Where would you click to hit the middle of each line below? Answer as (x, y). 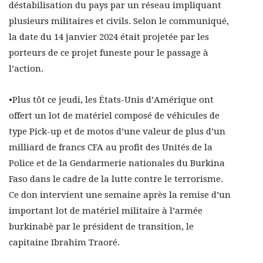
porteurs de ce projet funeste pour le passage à (109, 53)
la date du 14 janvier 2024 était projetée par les (109, 37)
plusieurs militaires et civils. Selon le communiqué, (119, 21)
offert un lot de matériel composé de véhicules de (114, 116)
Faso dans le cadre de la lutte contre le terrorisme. (116, 179)
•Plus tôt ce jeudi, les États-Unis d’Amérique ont (111, 100)
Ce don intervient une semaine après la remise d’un (120, 195)
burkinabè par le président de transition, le (101, 227)
